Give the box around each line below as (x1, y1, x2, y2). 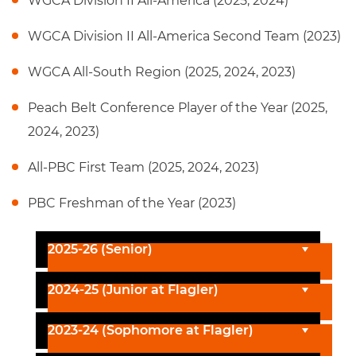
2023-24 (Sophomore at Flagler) (48, 323, 253, 338)
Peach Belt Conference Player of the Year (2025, (28, 100, 327, 115)
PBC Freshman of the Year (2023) (28, 195, 236, 211)
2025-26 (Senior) (48, 242, 153, 257)
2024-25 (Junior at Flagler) (48, 282, 219, 297)
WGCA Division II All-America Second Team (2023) (28, 29, 341, 44)
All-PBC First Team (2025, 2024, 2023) (28, 160, 259, 175)
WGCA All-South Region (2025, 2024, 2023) (28, 64, 296, 79)
